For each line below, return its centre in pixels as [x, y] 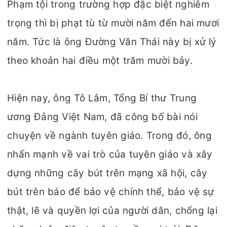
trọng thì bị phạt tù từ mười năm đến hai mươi [113, 23]
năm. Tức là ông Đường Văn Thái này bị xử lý [112, 42]
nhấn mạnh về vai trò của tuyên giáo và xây [110, 154]
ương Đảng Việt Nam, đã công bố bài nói [102, 117]
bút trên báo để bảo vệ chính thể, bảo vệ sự [111, 192]
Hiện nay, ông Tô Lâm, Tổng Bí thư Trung [102, 98]
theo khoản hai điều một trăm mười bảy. [100, 61]
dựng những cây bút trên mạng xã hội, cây [107, 173]
